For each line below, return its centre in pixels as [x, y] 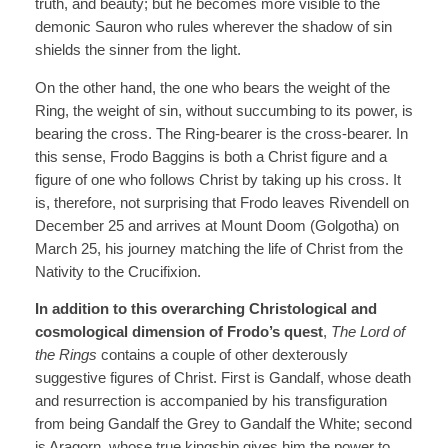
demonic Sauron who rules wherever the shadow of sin [213, 27]
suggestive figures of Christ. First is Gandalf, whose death [222, 378]
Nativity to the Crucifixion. [117, 271]
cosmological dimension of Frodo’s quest [178, 332]
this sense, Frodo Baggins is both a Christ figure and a [210, 156]
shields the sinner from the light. [137, 50]
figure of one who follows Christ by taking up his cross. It [217, 179]
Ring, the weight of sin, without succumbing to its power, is [223, 110]
